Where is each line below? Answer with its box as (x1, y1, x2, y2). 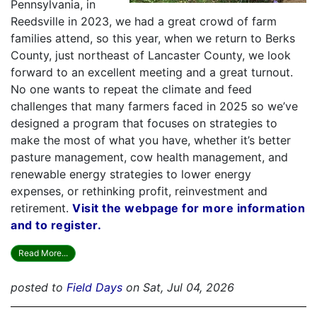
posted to (11, 279, 67, 294)
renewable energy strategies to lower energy (11, 166, 251, 181)
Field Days (67, 279, 122, 294)
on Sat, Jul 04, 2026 (122, 279, 234, 294)
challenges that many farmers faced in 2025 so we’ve (11, 98, 298, 113)
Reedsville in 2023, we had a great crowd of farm (11, 13, 277, 28)
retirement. (11, 200, 72, 215)
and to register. (11, 217, 101, 232)
